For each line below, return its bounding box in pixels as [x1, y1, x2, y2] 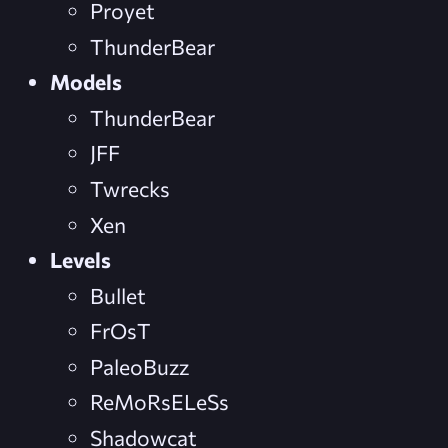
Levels [50, 247, 111, 273]
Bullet [90, 282, 146, 308]
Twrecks [90, 175, 170, 201]
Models [50, 69, 122, 95]
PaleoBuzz [90, 353, 189, 379]
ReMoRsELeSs [90, 389, 229, 415]
